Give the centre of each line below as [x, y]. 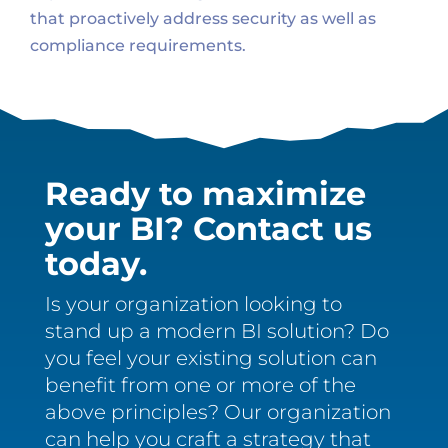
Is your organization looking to [193, 304]
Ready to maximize [205, 194]
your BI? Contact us [208, 229]
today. [95, 264]
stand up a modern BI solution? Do [216, 331]
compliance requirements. [138, 46]
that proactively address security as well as [203, 19]
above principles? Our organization [217, 412]
